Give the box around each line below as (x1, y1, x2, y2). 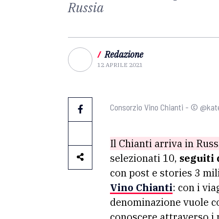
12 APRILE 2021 (97, 61, 143, 68)
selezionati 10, (110, 152, 179, 165)
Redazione (105, 49, 143, 60)
